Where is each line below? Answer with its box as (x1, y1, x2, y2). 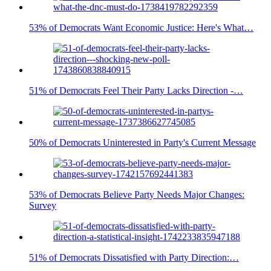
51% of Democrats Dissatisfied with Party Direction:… (29, 252, 239, 263)
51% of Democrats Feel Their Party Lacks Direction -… (29, 85, 243, 96)
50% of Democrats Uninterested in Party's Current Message (29, 137, 256, 148)
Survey (29, 200, 56, 211)
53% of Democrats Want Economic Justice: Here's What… (29, 22, 253, 33)
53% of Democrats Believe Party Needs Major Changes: (29, 189, 244, 200)
